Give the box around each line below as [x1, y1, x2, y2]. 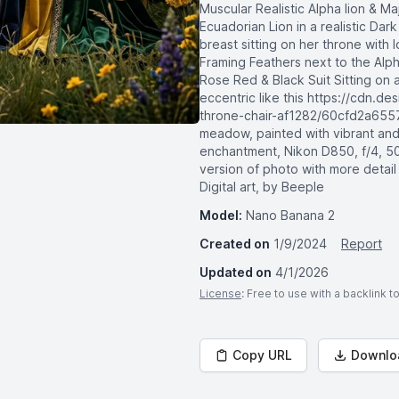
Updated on [199, 265, 272, 280]
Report [341, 236, 382, 251]
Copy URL [232, 347, 292, 362]
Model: [199, 208, 242, 223]
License [199, 287, 241, 300]
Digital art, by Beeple [199, 179, 324, 194]
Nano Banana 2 [246, 208, 335, 223]
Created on [199, 236, 270, 251]
